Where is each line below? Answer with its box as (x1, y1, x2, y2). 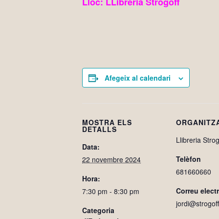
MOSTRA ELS (82, 117, 132, 127)
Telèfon (176, 154, 201, 164)
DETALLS (82, 124, 117, 134)
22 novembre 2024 (82, 154, 141, 164)
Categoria (82, 205, 114, 215)
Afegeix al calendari (105, 73, 171, 83)
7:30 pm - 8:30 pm (82, 186, 139, 196)
